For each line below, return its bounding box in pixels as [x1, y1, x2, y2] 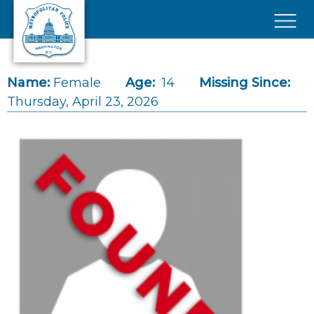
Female [53, 75, 101, 90]
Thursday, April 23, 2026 [7, 94, 158, 109]
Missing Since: [199, 75, 290, 90]
